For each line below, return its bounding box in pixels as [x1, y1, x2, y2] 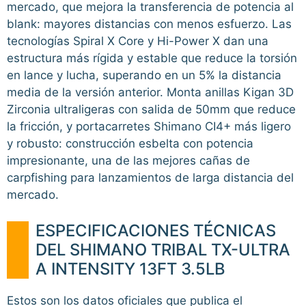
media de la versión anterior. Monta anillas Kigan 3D [7, 85, 294, 100]
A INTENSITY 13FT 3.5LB [36, 258, 225, 279]
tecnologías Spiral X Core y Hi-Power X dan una [7, 34, 268, 48]
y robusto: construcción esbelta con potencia [7, 137, 253, 151]
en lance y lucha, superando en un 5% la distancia [7, 68, 281, 83]
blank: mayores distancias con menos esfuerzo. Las [7, 17, 292, 31]
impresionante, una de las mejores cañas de [7, 154, 250, 168]
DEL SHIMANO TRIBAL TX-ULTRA [36, 239, 290, 260]
